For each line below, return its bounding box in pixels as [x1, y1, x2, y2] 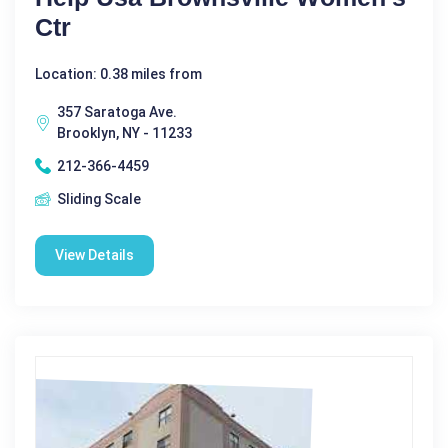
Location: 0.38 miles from [35, 65, 202, 82]
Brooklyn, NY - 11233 [57, 124, 192, 141]
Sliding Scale [57, 190, 141, 207]
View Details [55, 246, 134, 263]
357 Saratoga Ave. [57, 103, 177, 120]
